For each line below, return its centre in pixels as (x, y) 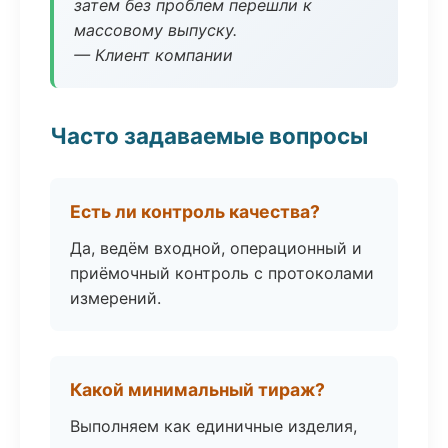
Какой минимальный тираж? (197, 389)
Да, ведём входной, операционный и (216, 248)
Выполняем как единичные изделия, (213, 426)
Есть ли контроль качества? (195, 211)
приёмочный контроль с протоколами (222, 273)
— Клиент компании (153, 55)
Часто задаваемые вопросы (209, 135)
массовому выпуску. (155, 30)
